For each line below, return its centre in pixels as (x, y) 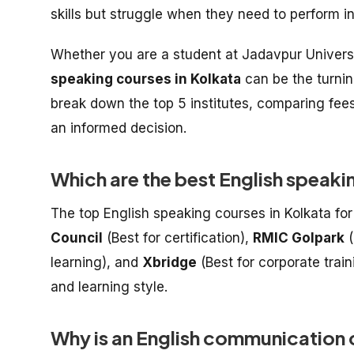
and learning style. (109, 287)
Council (77, 238)
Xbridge (169, 262)
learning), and (96, 262)
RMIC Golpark (299, 238)
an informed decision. (119, 128)
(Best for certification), (178, 238)
